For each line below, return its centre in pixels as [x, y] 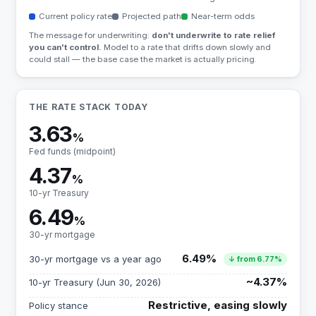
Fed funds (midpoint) [72, 151]
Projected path [152, 16]
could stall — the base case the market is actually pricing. [143, 59]
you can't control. [65, 47]
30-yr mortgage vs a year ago [95, 259]
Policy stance [59, 305]
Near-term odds [223, 16]
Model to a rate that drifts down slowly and [186, 47]
